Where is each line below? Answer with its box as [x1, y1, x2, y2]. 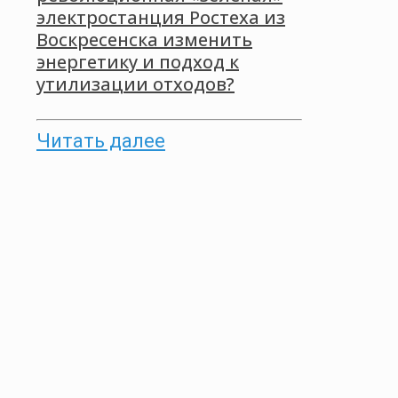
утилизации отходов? [36, 72, 235, 97]
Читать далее [36, 129, 165, 152]
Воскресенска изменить [36, 28, 252, 52]
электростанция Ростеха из [36, 5, 285, 30]
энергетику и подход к [36, 50, 239, 75]
